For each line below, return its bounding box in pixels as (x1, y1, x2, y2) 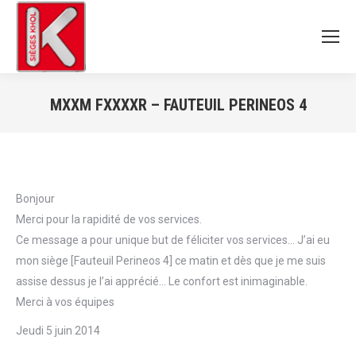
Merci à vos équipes (16, 296, 114, 308)
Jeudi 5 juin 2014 (16, 324, 100, 337)
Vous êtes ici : (178, 121, 246, 133)
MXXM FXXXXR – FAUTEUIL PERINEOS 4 (49, 95, 307, 114)
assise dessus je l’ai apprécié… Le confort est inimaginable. (16, 275, 308, 288)
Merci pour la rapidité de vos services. (16, 213, 202, 226)
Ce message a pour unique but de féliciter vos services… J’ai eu (16, 234, 330, 246)
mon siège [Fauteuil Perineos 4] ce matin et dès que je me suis (16, 254, 326, 267)
